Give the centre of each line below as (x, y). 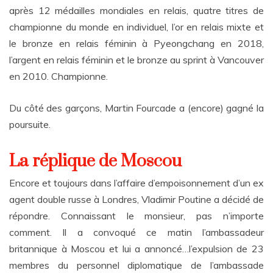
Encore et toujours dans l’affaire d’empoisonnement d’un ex (136, 183)
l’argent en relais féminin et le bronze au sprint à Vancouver (136, 60)
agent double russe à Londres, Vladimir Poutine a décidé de (136, 199)
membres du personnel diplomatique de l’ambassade (136, 265)
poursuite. (30, 124)
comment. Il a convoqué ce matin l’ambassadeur (136, 232)
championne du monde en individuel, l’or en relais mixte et (136, 27)
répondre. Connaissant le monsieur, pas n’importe (136, 216)
